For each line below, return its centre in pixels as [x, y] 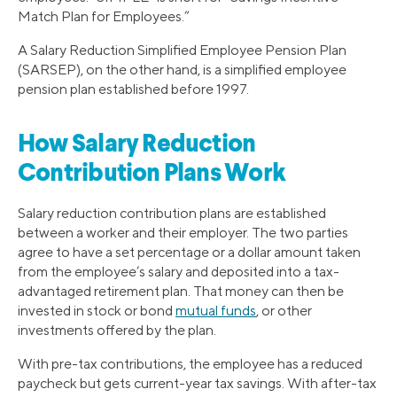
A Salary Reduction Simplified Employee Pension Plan [182, 50]
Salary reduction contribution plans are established [172, 213]
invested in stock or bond [97, 310]
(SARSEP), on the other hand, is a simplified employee [182, 69]
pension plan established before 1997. [133, 89]
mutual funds [216, 310]
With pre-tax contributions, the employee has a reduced [190, 363]
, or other [284, 310]
